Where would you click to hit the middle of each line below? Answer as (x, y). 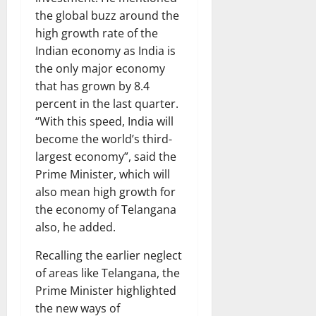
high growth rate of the (97, 34)
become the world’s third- (104, 139)
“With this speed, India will (104, 122)
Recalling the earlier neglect (109, 256)
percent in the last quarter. (107, 104)
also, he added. (75, 227)
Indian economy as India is (105, 51)
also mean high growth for (105, 192)
